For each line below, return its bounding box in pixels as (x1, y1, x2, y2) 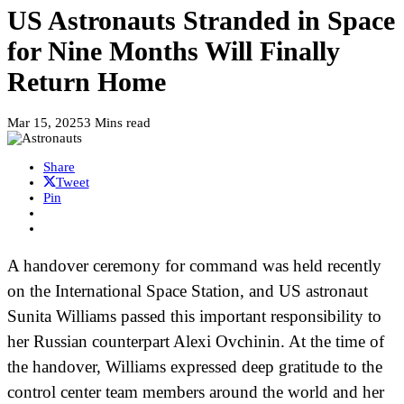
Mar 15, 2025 (7, 115, 84, 131)
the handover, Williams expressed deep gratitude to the (7, 357, 382, 377)
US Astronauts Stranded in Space (7, 5, 395, 36)
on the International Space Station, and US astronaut (7, 281, 368, 301)
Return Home (7, 67, 166, 97)
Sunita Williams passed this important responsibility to (7, 307, 381, 326)
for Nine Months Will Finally (7, 36, 340, 67)
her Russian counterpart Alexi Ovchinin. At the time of (7, 332, 384, 352)
